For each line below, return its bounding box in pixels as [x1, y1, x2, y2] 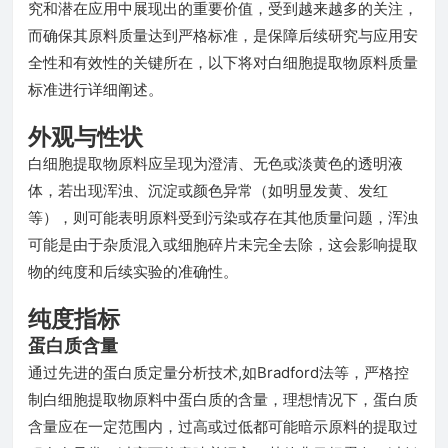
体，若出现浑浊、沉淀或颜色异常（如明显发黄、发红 [28, 181, 388, 200]
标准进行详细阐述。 [28, 80, 163, 99]
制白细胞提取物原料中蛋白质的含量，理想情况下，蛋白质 [28, 390, 418, 409]
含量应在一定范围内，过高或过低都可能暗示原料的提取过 [28, 417, 418, 436]
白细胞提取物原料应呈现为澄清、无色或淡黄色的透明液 [28, 154, 403, 173]
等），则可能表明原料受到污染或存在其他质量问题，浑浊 [28, 208, 418, 227]
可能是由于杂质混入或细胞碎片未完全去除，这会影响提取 [28, 235, 418, 254]
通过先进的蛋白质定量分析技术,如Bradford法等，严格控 [28, 363, 409, 382]
